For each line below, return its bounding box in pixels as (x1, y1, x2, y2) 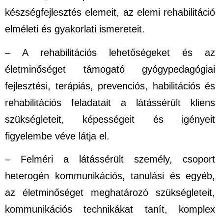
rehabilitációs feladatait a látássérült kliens (5, 97, 215, 108)
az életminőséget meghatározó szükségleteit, (5, 187, 215, 198)
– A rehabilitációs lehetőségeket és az (5, 47, 215, 58)
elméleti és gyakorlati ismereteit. (5, 24, 145, 35)
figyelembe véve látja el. (5, 130, 110, 141)
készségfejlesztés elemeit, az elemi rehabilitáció (5, 7, 215, 18)
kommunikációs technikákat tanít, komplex (5, 204, 215, 215)
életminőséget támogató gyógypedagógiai (5, 63, 215, 75)
